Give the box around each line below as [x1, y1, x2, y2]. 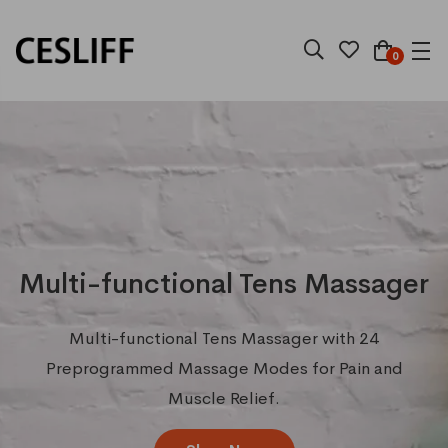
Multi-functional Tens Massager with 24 [69, 328, 379, 349]
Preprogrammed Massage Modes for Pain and [45, 358, 403, 379]
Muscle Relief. [168, 388, 280, 409]
